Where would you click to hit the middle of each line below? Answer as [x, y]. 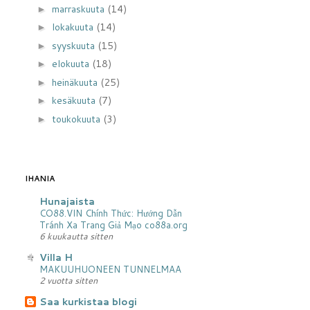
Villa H [56, 257]
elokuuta [72, 64]
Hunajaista [67, 201]
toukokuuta [77, 119]
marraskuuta [79, 9]
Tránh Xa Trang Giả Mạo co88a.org [113, 224]
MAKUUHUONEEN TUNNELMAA [110, 268]
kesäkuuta [75, 100]
